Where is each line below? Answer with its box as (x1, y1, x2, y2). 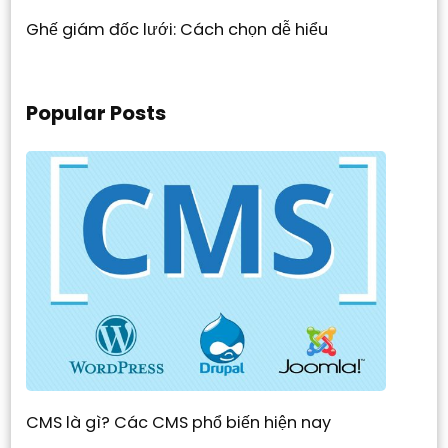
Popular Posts (26, 99, 167, 128)
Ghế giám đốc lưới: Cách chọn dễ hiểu (26, 18, 329, 42)
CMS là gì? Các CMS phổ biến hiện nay (26, 411, 332, 435)
